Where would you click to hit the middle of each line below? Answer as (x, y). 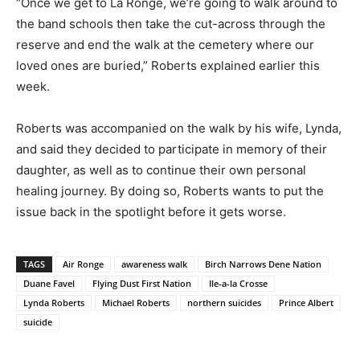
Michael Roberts (136, 302)
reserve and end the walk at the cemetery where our (165, 44)
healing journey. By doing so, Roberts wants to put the (170, 190)
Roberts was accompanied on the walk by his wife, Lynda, (179, 128)
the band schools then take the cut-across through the (171, 23)
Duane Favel (49, 283)
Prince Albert (306, 302)
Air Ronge (83, 264)
